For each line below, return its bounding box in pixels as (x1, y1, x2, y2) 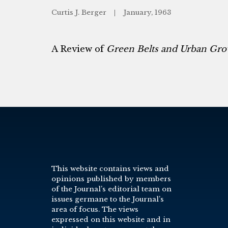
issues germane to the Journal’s (51, 194, 164, 204)
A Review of (51, 44, 106, 54)
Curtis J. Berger (51, 8, 108, 17)
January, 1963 (123, 8, 171, 17)
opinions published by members (51, 174, 171, 183)
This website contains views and (51, 164, 169, 173)
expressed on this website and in (51, 215, 170, 224)
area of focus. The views (51, 205, 138, 214)
